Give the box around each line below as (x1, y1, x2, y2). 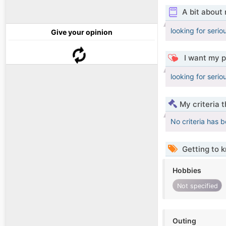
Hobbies (173, 166, 201, 175)
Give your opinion (51, 28, 112, 37)
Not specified (177, 182, 218, 190)
